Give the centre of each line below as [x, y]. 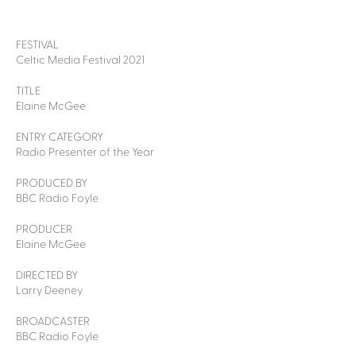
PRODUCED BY [52, 183]
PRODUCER [44, 229]
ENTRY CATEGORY [60, 137]
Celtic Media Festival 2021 [80, 60]
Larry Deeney [49, 290]
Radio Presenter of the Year [85, 152]
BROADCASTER [53, 321]
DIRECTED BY [47, 275]
